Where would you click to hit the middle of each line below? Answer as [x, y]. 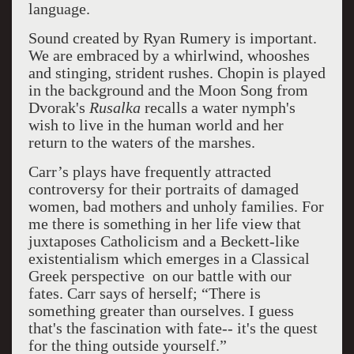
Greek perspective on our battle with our [160, 276]
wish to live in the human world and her [156, 125]
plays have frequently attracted [171, 171]
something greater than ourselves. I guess [161, 311]
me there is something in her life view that [164, 224]
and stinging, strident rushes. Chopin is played [177, 73]
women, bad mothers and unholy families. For [176, 206]
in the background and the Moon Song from [168, 90]
